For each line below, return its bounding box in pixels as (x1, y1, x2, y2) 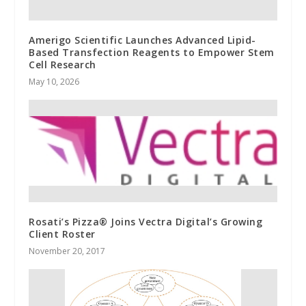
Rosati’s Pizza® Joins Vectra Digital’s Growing (29, 214, 263, 228)
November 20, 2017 (29, 245, 106, 257)
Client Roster (29, 227, 96, 240)
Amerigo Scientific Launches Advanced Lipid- (29, 33, 256, 46)
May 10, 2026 (29, 75, 80, 87)
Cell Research (29, 57, 96, 71)
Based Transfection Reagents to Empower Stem (29, 45, 275, 59)
